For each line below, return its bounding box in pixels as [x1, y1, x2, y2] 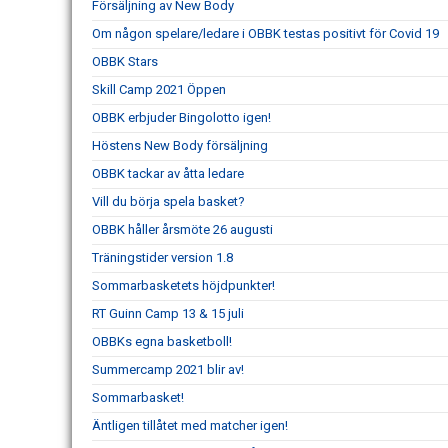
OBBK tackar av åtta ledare [92, 166, 244, 182]
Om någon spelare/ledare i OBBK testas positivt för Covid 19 [92, 26, 439, 42]
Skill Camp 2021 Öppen [92, 82, 226, 98]
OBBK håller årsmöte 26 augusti [92, 222, 273, 238]
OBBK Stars [92, 54, 158, 70]
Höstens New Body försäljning [92, 138, 268, 154]
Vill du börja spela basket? [92, 194, 245, 210]
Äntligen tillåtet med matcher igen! [92, 418, 288, 434]
